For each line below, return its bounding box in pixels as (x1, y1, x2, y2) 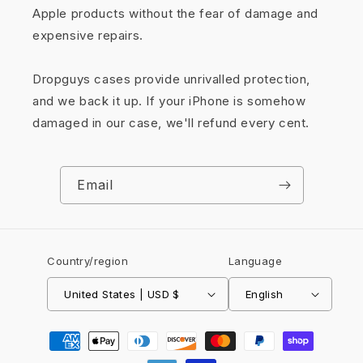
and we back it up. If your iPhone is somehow (32, 93, 306, 109)
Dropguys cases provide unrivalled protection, (32, 71, 311, 88)
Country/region (47, 254, 128, 268)
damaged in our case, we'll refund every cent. (32, 115, 310, 131)
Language (228, 254, 282, 268)
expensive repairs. (32, 28, 143, 44)
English (245, 287, 284, 301)
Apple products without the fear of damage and (32, 6, 319, 22)
